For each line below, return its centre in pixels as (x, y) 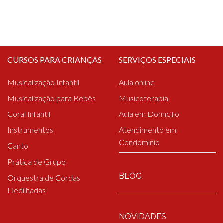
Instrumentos (30, 129)
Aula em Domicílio (149, 113)
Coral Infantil (29, 113)
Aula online (137, 82)
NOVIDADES (143, 216)
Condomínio (139, 142)
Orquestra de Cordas (44, 177)
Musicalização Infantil (43, 82)
